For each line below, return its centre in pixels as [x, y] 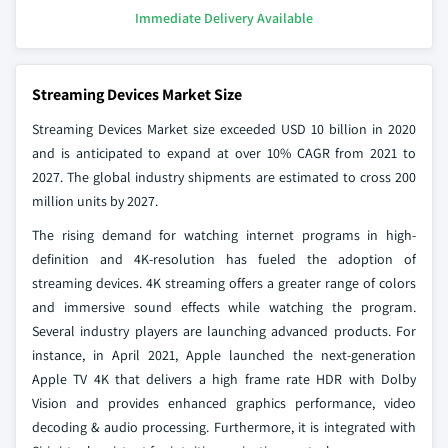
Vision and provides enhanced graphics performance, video [224, 403]
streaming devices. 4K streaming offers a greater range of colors [224, 283]
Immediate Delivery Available [224, 18]
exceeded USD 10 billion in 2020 [318, 129]
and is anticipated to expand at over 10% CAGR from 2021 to [224, 153]
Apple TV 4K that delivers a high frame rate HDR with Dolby [224, 379]
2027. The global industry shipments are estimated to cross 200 [224, 177]
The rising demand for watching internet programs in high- [224, 235]
